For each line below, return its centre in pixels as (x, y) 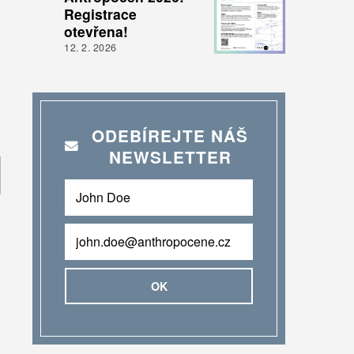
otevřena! (96, 31)
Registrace (100, 13)
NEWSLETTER (170, 156)
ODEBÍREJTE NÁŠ (170, 135)
